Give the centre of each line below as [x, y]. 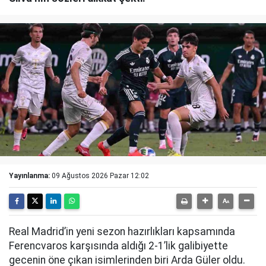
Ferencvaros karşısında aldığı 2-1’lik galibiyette [118, 246]
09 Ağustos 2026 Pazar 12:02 [100, 176]
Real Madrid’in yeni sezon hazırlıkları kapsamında [122, 232]
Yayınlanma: [29, 176]
